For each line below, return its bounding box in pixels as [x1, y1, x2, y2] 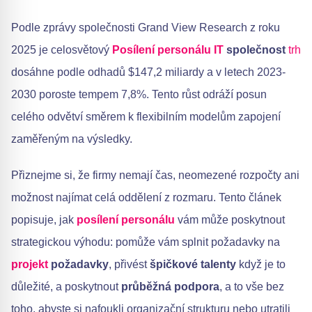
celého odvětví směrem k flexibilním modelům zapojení [11, 110, 281, 123]
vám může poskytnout [175, 213, 285, 226]
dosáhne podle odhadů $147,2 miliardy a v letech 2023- [11, 65, 286, 78]
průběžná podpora [121, 280, 219, 292]
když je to [236, 258, 286, 270]
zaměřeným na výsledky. [11, 132, 132, 145]
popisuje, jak [11, 213, 77, 226]
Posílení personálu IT [112, 43, 224, 56]
